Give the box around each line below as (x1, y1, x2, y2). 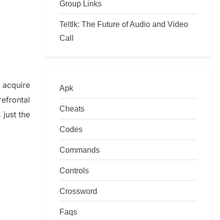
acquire (2, 80, 30, 90)
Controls (59, 165, 89, 175)
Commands (59, 145, 100, 154)
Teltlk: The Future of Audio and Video (59, 20, 188, 29)
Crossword (59, 186, 97, 195)
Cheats (59, 104, 84, 113)
